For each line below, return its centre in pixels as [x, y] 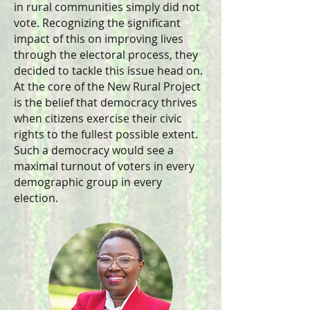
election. [36, 198]
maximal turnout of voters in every [104, 166]
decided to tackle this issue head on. [108, 71]
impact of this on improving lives [99, 39]
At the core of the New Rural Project [107, 86]
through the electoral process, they [106, 55]
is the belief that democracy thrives [106, 102]
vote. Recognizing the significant [97, 23]
